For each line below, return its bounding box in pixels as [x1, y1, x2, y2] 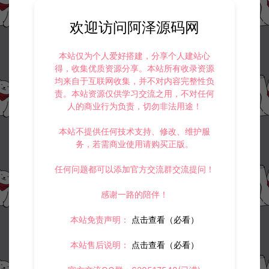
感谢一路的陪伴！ [100, 189, 168, 199]
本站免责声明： [70, 214, 129, 225]
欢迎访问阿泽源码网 [69, 18, 199, 36]
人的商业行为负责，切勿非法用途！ [67, 100, 202, 111]
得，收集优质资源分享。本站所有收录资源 [54, 62, 214, 73]
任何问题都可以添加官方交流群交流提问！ [54, 163, 214, 174]
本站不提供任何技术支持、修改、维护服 [58, 125, 210, 136]
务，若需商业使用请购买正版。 [75, 138, 193, 149]
